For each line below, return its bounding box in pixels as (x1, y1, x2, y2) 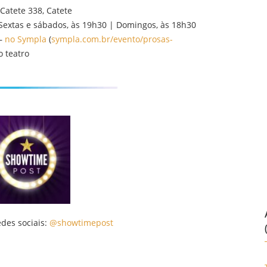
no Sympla (5, 33, 46, 45)
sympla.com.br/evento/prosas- (51, 33, 173, 45)
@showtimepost (49, 217, 113, 228)
